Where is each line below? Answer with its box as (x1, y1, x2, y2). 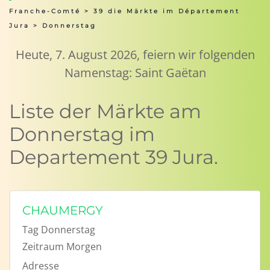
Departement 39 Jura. (9, 145, 218, 169)
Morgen (66, 240, 102, 253)
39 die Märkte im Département (93, 7, 240, 15)
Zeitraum (22, 240, 64, 253)
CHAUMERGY (22, 203, 103, 218)
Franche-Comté (9, 7, 81, 15)
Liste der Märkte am (9, 99, 201, 123)
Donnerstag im (9, 122, 155, 146)
